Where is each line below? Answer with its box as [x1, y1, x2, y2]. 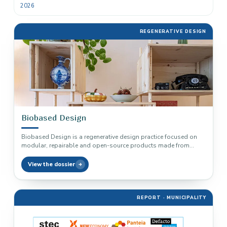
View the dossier [28, 161, 75, 168]
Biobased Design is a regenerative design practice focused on [21, 133, 197, 141]
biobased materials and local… [21, 150, 111, 158]
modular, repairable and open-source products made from [21, 141, 190, 149]
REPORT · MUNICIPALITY [136, 195, 206, 201]
